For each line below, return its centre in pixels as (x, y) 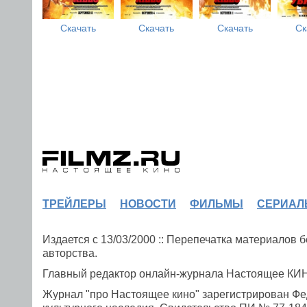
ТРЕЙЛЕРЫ (74, 204)
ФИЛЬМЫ (217, 204)
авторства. (70, 253)
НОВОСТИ (148, 204)
